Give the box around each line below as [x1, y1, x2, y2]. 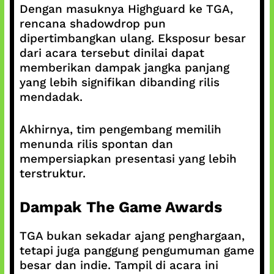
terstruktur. [19, 166, 86, 180]
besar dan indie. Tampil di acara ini [19, 258, 218, 272]
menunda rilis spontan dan [19, 136, 173, 151]
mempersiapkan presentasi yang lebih [19, 151, 237, 166]
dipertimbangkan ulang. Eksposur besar [19, 31, 246, 45]
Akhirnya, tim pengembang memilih [19, 122, 221, 136]
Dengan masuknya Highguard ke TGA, [19, 2, 233, 16]
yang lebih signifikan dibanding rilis [19, 75, 220, 89]
